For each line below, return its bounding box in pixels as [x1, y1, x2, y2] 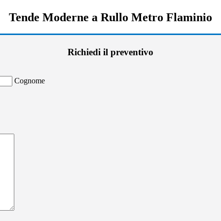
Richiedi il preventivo [68, 47, 153, 58]
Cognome [14, 76, 45, 85]
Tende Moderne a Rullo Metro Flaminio [9, 10, 212, 24]
